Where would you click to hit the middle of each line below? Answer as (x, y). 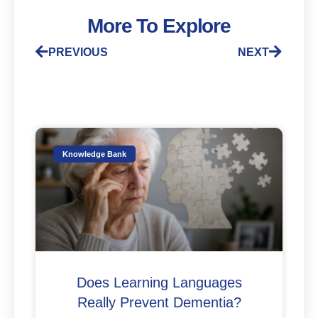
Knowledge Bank (95, 154)
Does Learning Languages (159, 283)
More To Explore (159, 26)
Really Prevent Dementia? (159, 303)
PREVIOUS (78, 53)
